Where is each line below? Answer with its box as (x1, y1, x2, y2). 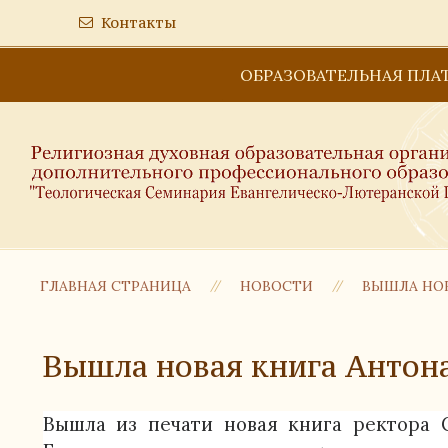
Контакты (101, 13, 177, 32)
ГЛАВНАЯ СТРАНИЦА (40, 276, 191, 295)
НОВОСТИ (239, 276, 313, 295)
